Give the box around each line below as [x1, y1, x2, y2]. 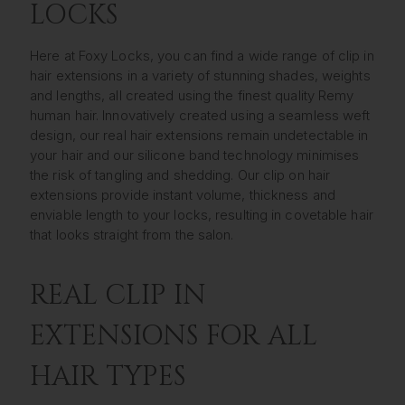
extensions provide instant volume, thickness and [30, 186, 335, 204]
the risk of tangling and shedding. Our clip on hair [30, 166, 331, 184]
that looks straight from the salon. [30, 226, 234, 244]
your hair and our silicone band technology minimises [30, 146, 360, 165]
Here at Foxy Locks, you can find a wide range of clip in [30, 47, 374, 65]
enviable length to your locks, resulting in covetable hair [30, 206, 373, 224]
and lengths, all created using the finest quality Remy [30, 87, 354, 105]
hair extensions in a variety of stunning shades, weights [30, 67, 371, 85]
